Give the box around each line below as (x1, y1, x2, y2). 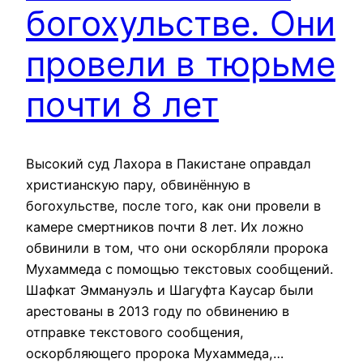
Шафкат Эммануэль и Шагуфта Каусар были (26, 282, 314, 299)
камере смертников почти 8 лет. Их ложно (26, 219, 304, 236)
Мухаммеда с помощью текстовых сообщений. (26, 261, 333, 278)
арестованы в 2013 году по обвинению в (26, 303, 289, 320)
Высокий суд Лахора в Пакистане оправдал (26, 156, 311, 173)
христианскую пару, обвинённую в (26, 177, 250, 194)
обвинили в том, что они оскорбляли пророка (26, 240, 328, 257)
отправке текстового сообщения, (26, 324, 244, 341)
